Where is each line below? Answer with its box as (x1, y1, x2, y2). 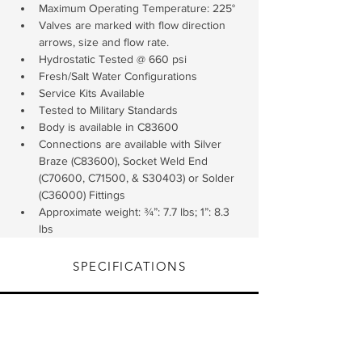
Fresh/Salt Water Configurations (39, 69, 197, 82)
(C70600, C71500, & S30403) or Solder (39, 171, 238, 184)
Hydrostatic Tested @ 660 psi (39, 53, 187, 65)
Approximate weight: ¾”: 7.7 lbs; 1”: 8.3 (39, 205, 233, 218)
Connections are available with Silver (39, 137, 225, 150)
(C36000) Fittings (39, 188, 125, 201)
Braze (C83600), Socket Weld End (39, 154, 211, 167)
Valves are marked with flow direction (39, 19, 229, 32)
